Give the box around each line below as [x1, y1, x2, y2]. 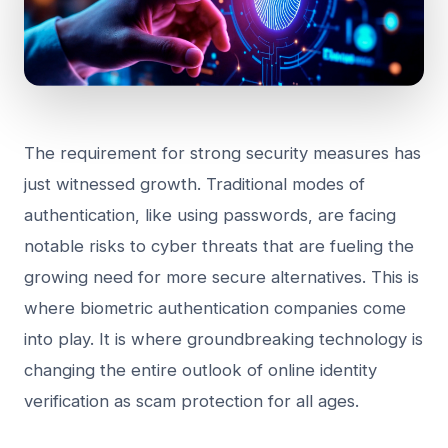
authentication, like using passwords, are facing [24, 204, 396, 225]
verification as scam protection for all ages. [24, 390, 359, 411]
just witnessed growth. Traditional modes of [24, 173, 365, 194]
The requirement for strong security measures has [24, 142, 421, 163]
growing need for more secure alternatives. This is [24, 266, 419, 287]
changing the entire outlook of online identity [24, 359, 377, 380]
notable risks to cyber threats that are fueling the [24, 235, 414, 256]
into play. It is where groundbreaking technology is [24, 328, 423, 349]
